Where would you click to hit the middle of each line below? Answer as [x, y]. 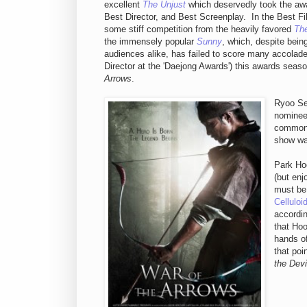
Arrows [118, 78]
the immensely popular [150, 41]
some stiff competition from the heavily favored [199, 29]
